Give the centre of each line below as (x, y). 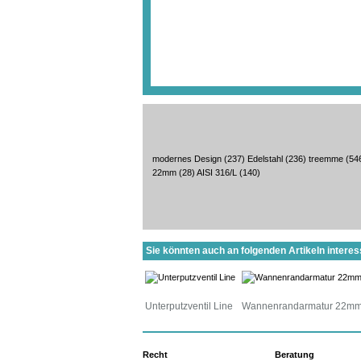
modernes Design (187, 158)
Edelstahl (265, 158)
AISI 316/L (217, 172)
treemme (326, 158)
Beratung (295, 354)
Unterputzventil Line (189, 306)
